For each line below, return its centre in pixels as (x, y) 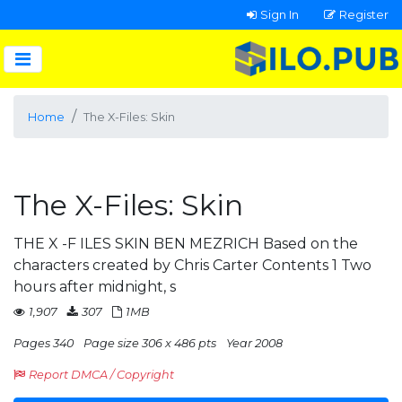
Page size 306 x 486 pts (150, 343)
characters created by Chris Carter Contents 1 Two (192, 265)
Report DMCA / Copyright (101, 375)
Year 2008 (254, 343)
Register (364, 14)
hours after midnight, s (95, 287)
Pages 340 (44, 343)
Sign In (280, 14)
